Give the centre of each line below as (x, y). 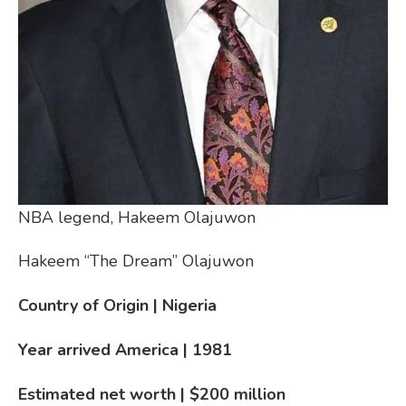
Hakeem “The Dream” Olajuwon (136, 261)
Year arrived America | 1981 (125, 349)
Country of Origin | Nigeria (117, 305)
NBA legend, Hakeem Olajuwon (137, 217)
